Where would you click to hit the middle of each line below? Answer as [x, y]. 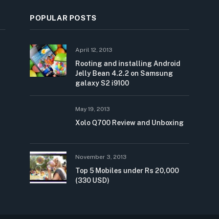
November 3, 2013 [101, 157]
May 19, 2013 [93, 109]
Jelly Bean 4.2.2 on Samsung [124, 74]
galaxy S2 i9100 [102, 83]
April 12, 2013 [94, 50]
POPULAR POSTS [63, 18]
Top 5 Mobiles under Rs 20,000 [127, 170]
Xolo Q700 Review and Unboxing [130, 123]
